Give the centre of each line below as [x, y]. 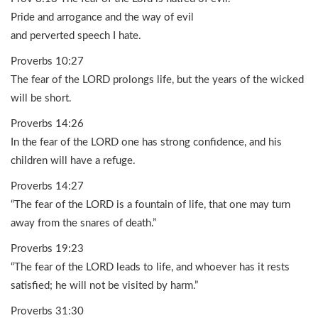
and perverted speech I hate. [76, 36]
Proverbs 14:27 [47, 186]
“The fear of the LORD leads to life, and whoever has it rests [150, 267]
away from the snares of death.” [83, 223]
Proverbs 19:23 [47, 249]
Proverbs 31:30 [47, 311]
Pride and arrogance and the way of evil [102, 17]
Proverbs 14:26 [47, 124]
